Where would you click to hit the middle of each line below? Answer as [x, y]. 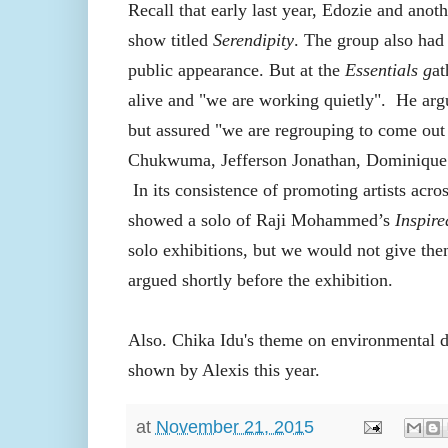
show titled [170, 40]
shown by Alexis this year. [223, 370]
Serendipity [253, 40]
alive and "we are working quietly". [259, 100]
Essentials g [388, 70]
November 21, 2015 [234, 426]
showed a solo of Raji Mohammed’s [261, 220]
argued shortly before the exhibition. [260, 280]
